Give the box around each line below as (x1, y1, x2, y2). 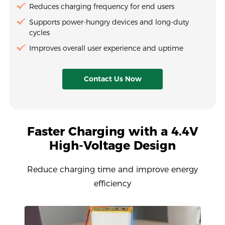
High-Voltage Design (49, 138, 176, 153)
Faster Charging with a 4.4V (27, 124, 198, 139)
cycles (29, 28, 50, 37)
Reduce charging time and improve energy (27, 164, 198, 174)
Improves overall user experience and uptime (29, 43, 183, 53)
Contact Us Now (83, 74, 142, 83)
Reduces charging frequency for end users (29, 2, 174, 11)
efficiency (94, 178, 131, 188)
